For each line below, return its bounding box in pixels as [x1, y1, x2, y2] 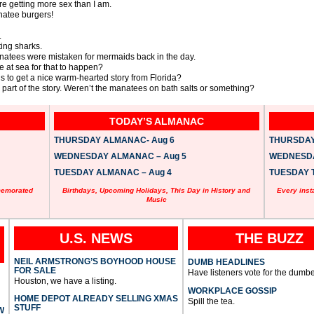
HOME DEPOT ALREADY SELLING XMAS [13, 294, 178, 304]
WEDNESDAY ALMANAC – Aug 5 [53, 151, 186, 162]
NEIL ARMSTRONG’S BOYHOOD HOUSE [13, 257, 176, 267]
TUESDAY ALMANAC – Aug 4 [53, 168, 172, 178]
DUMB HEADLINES [187, 257, 265, 268]
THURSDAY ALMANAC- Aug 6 [53, 135, 175, 146]
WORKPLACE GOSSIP [187, 286, 277, 296]
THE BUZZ [235, 231, 304, 247]
